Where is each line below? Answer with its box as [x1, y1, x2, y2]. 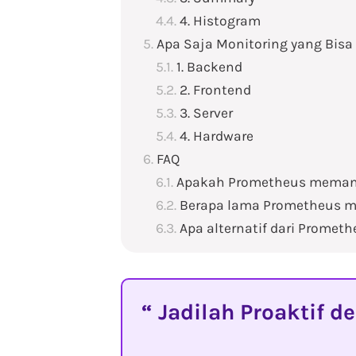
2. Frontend [180, 82, 251, 98]
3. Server [180, 105, 233, 121]
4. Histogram [180, 13, 261, 29]
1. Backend [176, 59, 242, 75]
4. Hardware [180, 128, 257, 144]
